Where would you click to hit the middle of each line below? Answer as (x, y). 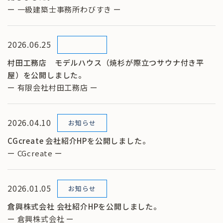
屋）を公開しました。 (47, 75)
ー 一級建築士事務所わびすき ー (64, 9)
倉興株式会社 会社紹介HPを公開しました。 (84, 206)
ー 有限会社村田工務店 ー (53, 87)
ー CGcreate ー (35, 153)
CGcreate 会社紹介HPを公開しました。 (79, 140)
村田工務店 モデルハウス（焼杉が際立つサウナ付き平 (106, 62)
